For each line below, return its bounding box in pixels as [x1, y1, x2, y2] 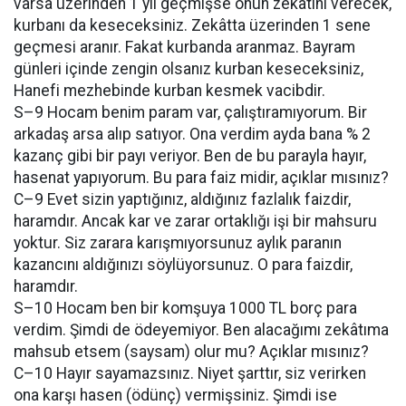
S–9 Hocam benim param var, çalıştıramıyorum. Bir [14, 103, 367, 121]
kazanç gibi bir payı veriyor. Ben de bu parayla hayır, [14, 147, 366, 165]
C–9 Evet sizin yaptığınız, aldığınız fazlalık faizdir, [14, 190, 351, 208]
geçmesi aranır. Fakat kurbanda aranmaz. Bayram [14, 38, 355, 56]
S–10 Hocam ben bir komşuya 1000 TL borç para [14, 299, 357, 317]
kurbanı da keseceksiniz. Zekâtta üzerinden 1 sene [14, 16, 371, 34]
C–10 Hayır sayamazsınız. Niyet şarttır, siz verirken [14, 364, 366, 382]
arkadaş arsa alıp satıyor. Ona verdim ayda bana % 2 [14, 125, 371, 143]
